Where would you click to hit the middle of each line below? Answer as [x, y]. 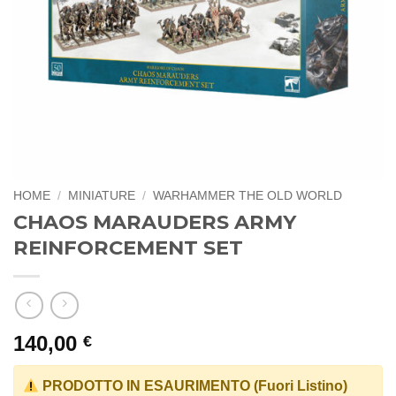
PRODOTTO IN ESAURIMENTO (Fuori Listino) [194, 386]
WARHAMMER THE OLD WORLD [248, 195]
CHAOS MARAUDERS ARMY [155, 221]
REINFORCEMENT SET [128, 247]
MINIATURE [102, 195]
